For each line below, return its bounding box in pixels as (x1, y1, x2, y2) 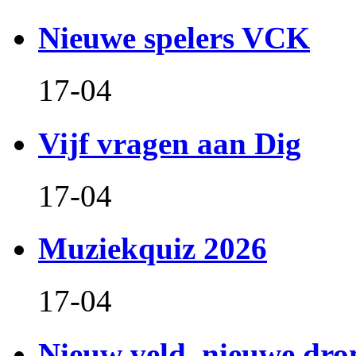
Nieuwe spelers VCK (38, 21, 310, 56)
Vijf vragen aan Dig (38, 126, 301, 161)
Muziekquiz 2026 (38, 231, 267, 266)
